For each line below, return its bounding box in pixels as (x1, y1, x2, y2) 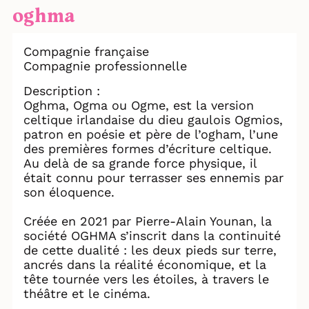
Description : (23, 83, 100, 99)
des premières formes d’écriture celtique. (23, 141, 272, 157)
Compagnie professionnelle (23, 59, 187, 74)
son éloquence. (23, 185, 114, 200)
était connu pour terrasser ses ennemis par (23, 170, 283, 186)
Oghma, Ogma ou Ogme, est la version (23, 98, 254, 113)
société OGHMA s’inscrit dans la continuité (23, 228, 281, 243)
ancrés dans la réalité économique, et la (23, 257, 266, 272)
